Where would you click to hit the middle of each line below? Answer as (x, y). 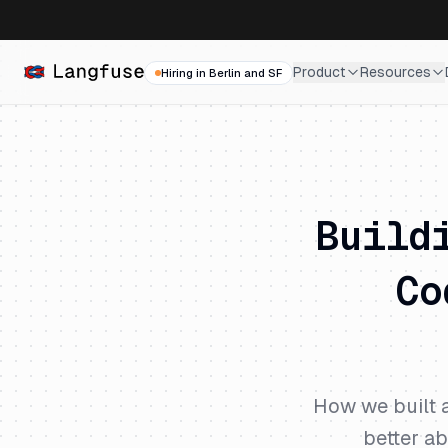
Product (319, 71)
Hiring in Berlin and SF (221, 73)
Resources (395, 71)
